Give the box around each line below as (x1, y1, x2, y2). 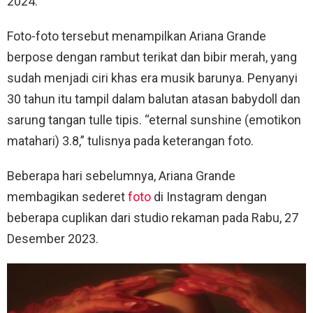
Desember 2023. (7, 231, 99, 247)
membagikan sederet (7, 189, 128, 205)
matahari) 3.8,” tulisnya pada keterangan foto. (7, 133, 254, 149)
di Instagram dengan (151, 189, 267, 205)
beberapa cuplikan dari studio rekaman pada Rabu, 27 (7, 210, 298, 226)
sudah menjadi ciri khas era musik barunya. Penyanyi (7, 71, 298, 86)
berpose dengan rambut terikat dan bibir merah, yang (7, 50, 297, 65)
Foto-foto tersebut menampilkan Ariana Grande (7, 29, 266, 44)
